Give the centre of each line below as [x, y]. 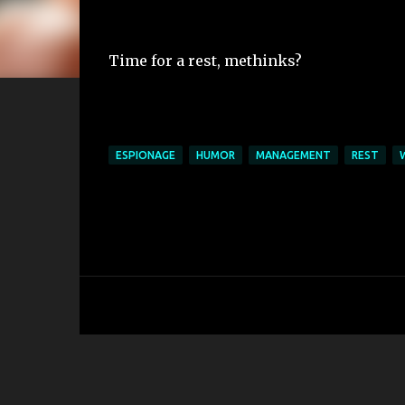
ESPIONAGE [145, 155]
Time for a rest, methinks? [205, 61]
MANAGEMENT [293, 155]
